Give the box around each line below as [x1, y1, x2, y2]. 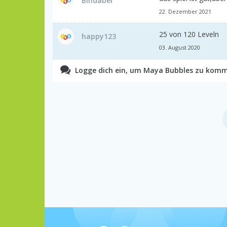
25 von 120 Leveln [159, 29, 219, 39]
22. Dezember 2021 [159, 7, 211, 15]
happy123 [82, 31, 116, 41]
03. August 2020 [159, 43, 200, 51]
